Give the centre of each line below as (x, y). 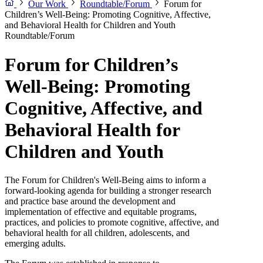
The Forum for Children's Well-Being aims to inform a (105, 180)
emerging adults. (35, 244)
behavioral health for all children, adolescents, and (97, 233)
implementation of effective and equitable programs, (101, 212)
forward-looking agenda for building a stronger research (108, 191)
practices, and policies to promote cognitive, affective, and (112, 222)
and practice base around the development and (90, 201)
